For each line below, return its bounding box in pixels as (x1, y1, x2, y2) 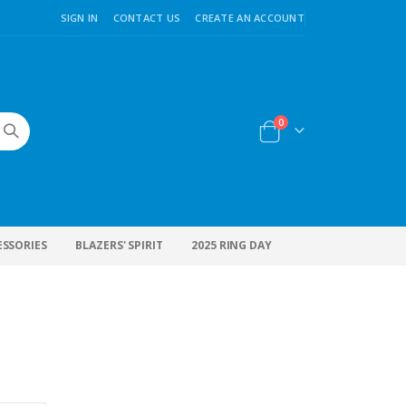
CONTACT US (112, 11, 181, 24)
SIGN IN (60, 11, 99, 24)
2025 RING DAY (191, 237, 272, 253)
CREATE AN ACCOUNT (195, 11, 304, 24)
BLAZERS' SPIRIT (75, 237, 163, 253)
